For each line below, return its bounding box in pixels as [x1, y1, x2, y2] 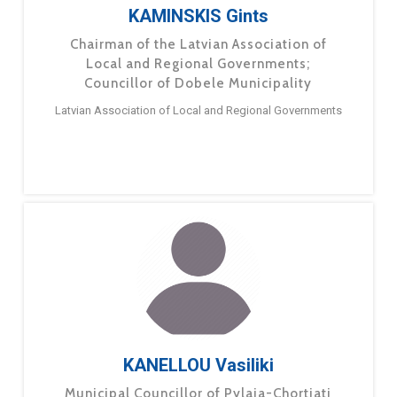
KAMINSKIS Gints [128, 5, 269, 27]
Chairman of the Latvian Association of [69, 36, 327, 53]
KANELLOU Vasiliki [122, 354, 274, 377]
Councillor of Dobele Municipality [84, 75, 313, 92]
